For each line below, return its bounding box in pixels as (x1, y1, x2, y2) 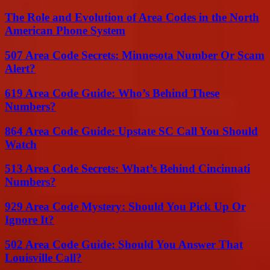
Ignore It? (5, 213, 54, 226)
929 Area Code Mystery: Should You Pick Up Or (5, 199, 246, 213)
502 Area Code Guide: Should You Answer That (5, 237, 243, 251)
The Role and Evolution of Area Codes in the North (5, 11, 259, 24)
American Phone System (5, 24, 125, 37)
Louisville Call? (5, 251, 82, 264)
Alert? (5, 62, 36, 75)
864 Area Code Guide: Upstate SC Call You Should (5, 124, 258, 137)
